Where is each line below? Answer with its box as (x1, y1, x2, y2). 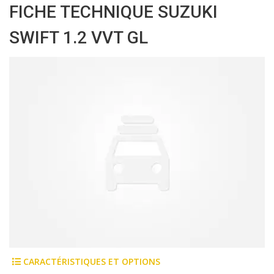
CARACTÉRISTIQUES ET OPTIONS (21, 256, 160, 268)
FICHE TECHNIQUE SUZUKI (9, 2, 218, 22)
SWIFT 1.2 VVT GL (9, 28, 148, 48)
